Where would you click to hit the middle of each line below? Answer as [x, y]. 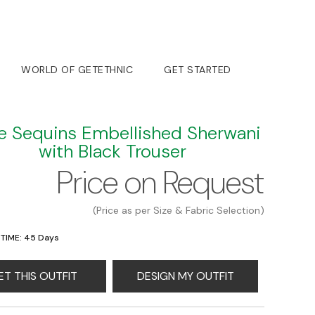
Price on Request [161, 182]
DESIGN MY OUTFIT [185, 276]
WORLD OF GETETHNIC [77, 69]
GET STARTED [198, 69]
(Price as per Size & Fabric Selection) [179, 210]
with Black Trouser [112, 151]
